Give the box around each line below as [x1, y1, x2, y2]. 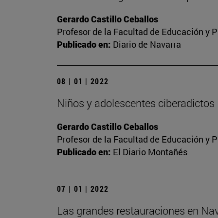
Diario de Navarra [113, 38, 181, 51]
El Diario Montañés [113, 146, 187, 158]
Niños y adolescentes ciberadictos [57, 96, 215, 110]
